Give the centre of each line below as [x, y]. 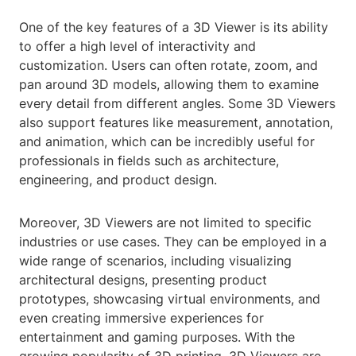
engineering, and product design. [118, 180]
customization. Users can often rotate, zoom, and [168, 66]
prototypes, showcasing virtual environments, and [170, 299]
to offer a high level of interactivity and [137, 46]
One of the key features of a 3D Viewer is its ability [174, 27]
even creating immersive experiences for [141, 318]
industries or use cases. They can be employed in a [173, 242]
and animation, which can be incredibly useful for [167, 142]
